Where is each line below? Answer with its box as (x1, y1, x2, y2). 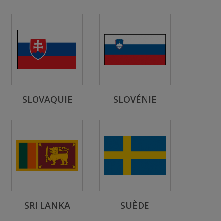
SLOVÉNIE (113, 93, 157, 105)
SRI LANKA (24, 199, 70, 211)
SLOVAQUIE (22, 93, 73, 105)
